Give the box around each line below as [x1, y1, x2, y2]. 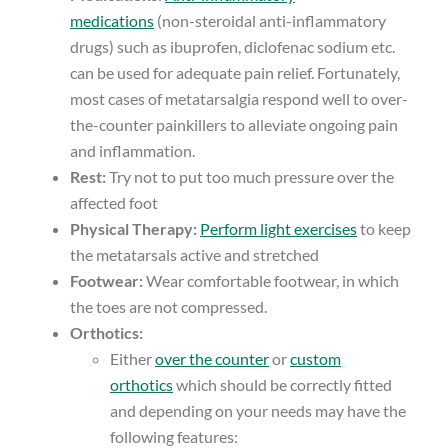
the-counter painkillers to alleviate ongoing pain [70, 114, 398, 134]
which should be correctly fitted [173, 374, 392, 394]
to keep [357, 218, 411, 238]
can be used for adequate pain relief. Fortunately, [70, 62, 400, 82]
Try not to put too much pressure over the [106, 166, 394, 186]
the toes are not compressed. [70, 296, 267, 316]
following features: [110, 426, 238, 446]
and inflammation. [70, 140, 195, 160]
